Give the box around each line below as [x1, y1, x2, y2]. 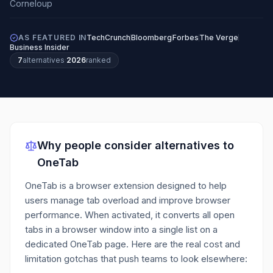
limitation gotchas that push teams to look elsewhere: [25, 253, 247, 264]
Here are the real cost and [131, 238, 240, 250]
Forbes [172, 33, 199, 42]
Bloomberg [131, 33, 172, 42]
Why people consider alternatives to [37, 139, 234, 152]
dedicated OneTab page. [25, 238, 129, 250]
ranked [86, 55, 111, 65]
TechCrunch [87, 33, 131, 42]
